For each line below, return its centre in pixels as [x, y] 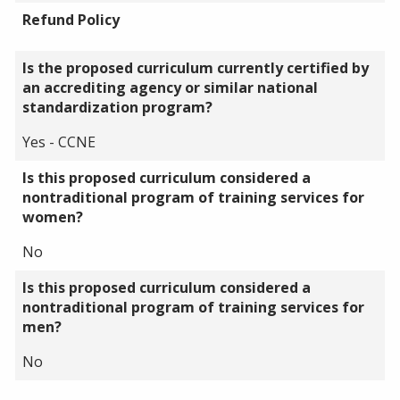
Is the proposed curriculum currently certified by [196, 67]
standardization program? [117, 107]
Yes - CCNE [59, 142]
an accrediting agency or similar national [170, 87]
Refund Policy [71, 19]
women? [53, 217]
